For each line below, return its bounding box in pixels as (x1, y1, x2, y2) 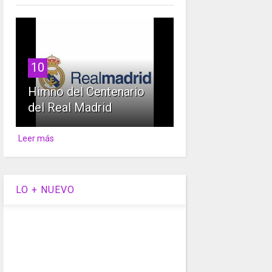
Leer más (18, 134, 55, 144)
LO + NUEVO (15, 184, 75, 196)
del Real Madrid (27, 100, 112, 115)
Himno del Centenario (27, 84, 144, 100)
